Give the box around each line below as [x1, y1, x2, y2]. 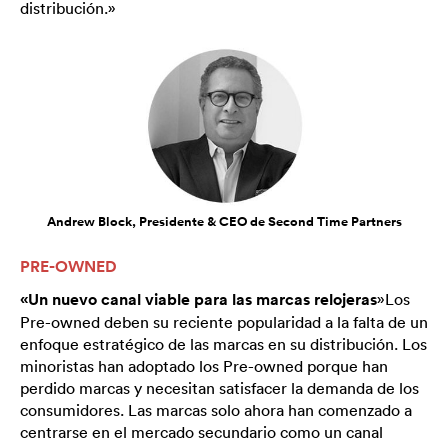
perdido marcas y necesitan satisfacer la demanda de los [20, 377, 419, 398]
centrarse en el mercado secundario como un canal [20, 421, 383, 442]
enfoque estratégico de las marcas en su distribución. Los [20, 333, 427, 354]
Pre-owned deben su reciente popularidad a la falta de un [20, 311, 428, 332]
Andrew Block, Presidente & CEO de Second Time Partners [46, 213, 402, 232]
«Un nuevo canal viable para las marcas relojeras [20, 288, 377, 310]
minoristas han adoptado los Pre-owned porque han [20, 355, 388, 376]
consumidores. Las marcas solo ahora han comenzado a [20, 399, 412, 420]
